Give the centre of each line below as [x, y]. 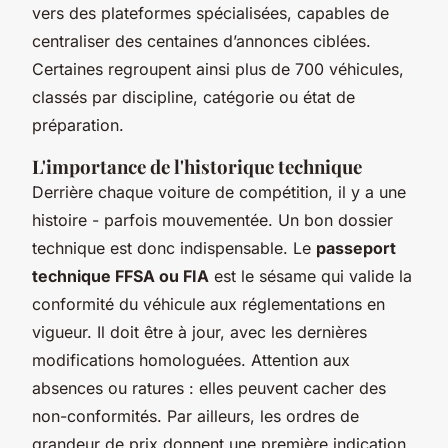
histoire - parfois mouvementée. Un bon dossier [212, 219]
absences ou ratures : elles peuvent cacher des [209, 387]
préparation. [78, 124]
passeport [356, 247]
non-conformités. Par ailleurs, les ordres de [195, 415]
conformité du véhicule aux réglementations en [208, 303]
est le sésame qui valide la [310, 275]
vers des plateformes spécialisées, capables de [210, 12]
